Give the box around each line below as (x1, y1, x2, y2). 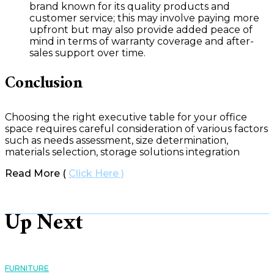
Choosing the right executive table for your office (5, 111, 247, 123)
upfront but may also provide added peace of (29, 23, 253, 35)
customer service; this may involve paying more (29, 12, 259, 24)
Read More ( (5, 167, 68, 179)
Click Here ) (68, 167, 124, 179)
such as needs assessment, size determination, (5, 134, 228, 146)
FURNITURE (5, 263, 49, 273)
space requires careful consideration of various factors (5, 122, 268, 135)
